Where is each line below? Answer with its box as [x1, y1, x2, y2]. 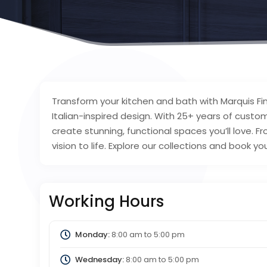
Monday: [74, 229, 110, 241]
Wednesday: [74, 253, 124, 265]
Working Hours [49, 191, 164, 213]
